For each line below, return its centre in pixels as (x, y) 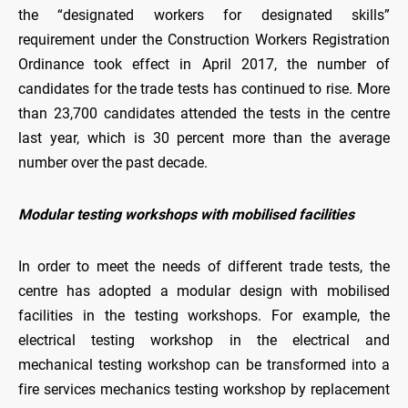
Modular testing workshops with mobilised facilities (186, 215)
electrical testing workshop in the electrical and (204, 341)
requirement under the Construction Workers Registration (204, 40)
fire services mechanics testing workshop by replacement (204, 390)
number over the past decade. (113, 163)
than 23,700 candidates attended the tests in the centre (204, 114)
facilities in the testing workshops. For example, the (204, 316)
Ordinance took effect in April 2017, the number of (204, 65)
